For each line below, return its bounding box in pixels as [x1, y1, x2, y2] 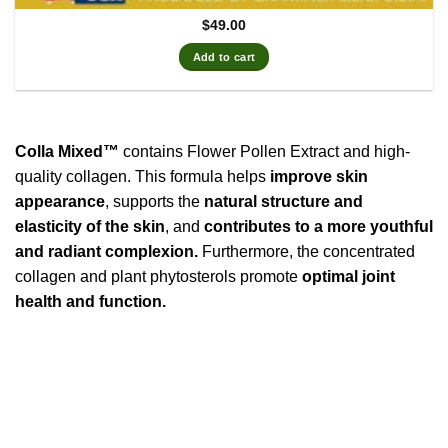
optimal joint [302, 268, 395, 286]
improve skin [270, 168, 368, 186]
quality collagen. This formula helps [15, 168, 270, 186]
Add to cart [192, 50, 256, 63]
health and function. [15, 293, 166, 311]
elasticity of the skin [15, 218, 165, 236]
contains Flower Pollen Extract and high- [119, 143, 410, 161]
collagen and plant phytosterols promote [15, 268, 302, 286]
